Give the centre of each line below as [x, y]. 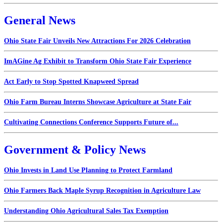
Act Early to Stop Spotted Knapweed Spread [71, 82]
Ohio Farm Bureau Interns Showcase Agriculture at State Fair [98, 102]
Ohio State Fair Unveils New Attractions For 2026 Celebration [97, 41]
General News [40, 20]
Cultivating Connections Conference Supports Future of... [91, 122]
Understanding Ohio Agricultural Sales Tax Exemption [86, 211]
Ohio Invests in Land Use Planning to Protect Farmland [88, 170]
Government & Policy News [75, 149]
